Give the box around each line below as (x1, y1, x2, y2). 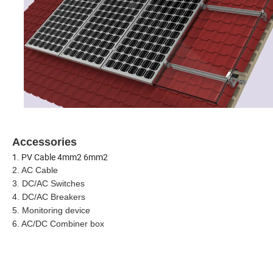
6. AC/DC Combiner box (12, 218, 104, 229)
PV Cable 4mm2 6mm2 (21, 151, 108, 163)
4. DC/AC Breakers (12, 191, 85, 202)
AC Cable (21, 165, 58, 175)
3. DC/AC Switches (12, 178, 85, 188)
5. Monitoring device (12, 205, 90, 215)
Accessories (12, 135, 77, 148)
